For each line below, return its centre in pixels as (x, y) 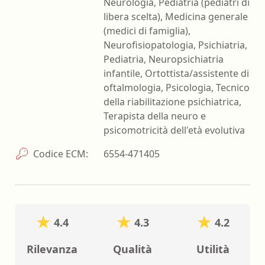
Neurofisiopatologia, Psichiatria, (175, 45)
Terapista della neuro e (155, 116)
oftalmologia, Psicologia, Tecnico (177, 88)
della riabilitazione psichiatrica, (172, 102)
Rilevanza (52, 249)
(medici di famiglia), (147, 31)
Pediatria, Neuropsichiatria (164, 59)
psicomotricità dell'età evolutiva (174, 130)
